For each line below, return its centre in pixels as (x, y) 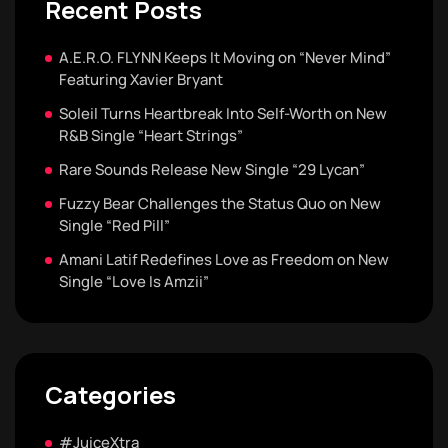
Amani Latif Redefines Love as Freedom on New (224, 259)
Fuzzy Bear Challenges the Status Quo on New (220, 203)
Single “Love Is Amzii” (134, 281)
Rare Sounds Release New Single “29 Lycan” (212, 169)
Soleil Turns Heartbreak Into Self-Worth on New (223, 113)
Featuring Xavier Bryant (141, 79)
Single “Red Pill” (114, 225)
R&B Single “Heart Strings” (151, 135)
